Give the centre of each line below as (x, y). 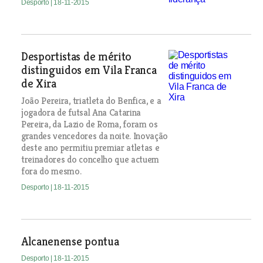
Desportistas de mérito (76, 57)
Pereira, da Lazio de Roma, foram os (89, 124)
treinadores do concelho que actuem (90, 159)
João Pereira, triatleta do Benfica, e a (91, 101)
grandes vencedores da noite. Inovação (95, 136)
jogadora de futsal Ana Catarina (81, 112)
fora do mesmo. (51, 171)
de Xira (38, 84)
